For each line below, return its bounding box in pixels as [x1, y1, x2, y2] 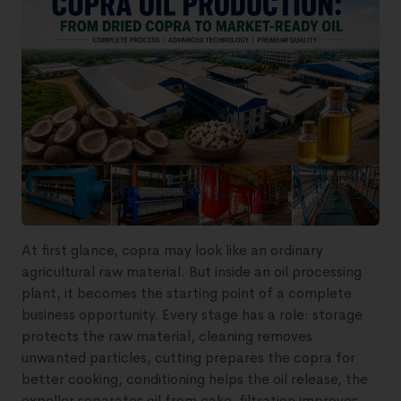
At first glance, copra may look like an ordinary [21, 240, 323, 260]
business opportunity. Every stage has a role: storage [21, 304, 363, 324]
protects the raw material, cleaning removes [21, 326, 312, 346]
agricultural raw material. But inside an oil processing [21, 261, 362, 281]
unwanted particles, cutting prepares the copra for [21, 347, 355, 367]
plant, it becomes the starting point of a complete [21, 283, 352, 303]
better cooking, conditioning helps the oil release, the [21, 369, 368, 388]
